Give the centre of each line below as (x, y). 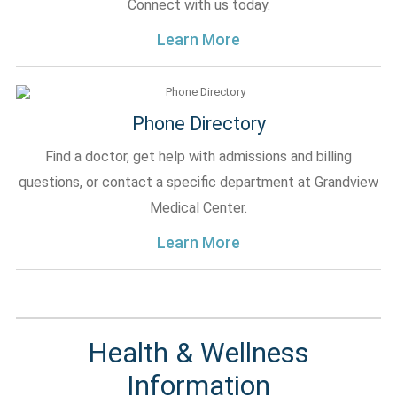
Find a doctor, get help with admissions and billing (198, 156)
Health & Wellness (198, 353)
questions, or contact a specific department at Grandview (198, 182)
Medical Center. (198, 208)
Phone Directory (198, 124)
